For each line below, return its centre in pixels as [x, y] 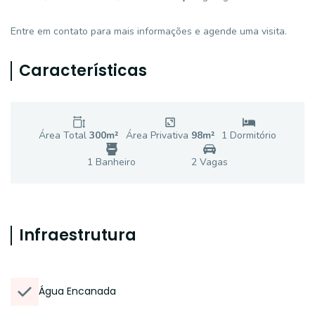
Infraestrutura [78, 235]
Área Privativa [158, 135]
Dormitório [252, 135]
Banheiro [114, 162]
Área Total [64, 135]
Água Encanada [77, 291]
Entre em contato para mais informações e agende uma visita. [149, 31]
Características [83, 71]
